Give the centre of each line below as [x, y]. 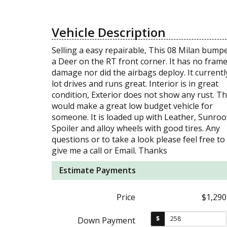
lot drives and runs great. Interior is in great [135, 83]
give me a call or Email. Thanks [109, 150]
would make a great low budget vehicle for [132, 106]
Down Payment [106, 220]
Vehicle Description [109, 32]
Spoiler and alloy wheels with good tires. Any [136, 128]
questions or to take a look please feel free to [138, 139]
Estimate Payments [98, 170]
